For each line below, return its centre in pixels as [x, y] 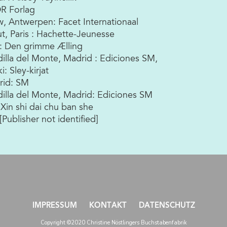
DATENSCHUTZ [167, 206]
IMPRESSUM [54, 206]
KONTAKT [108, 206]
